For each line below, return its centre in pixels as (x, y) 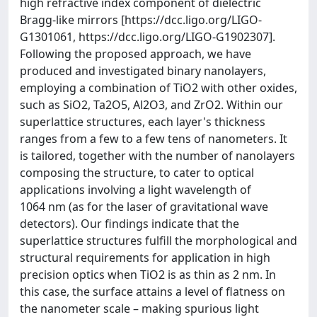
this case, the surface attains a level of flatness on (152, 292)
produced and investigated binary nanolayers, (143, 71)
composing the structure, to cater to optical (137, 173)
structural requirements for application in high (145, 258)
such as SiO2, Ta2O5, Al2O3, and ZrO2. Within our (151, 105)
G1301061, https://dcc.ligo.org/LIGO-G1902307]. (148, 37)
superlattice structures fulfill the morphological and (158, 241)
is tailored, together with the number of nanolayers (157, 156)
